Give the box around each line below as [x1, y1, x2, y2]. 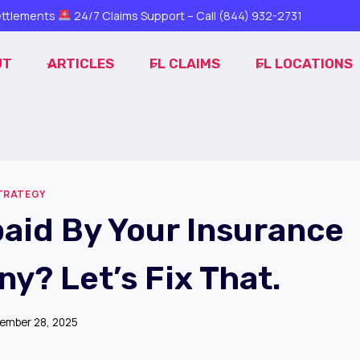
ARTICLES [47, 55, 114, 72]
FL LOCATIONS [256, 55, 354, 72]
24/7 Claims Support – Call [71, 8, 219, 23]
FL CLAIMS [149, 55, 220, 72]
